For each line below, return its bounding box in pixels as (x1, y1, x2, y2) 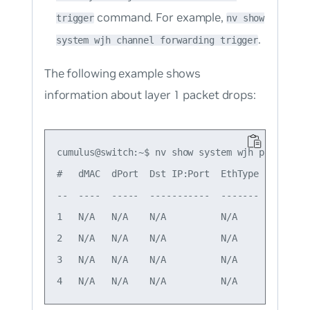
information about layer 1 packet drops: (44, 87, 256, 103)
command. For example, (94, 10, 226, 26)
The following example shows (44, 66, 201, 82)
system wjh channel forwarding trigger (55, 35, 259, 46)
